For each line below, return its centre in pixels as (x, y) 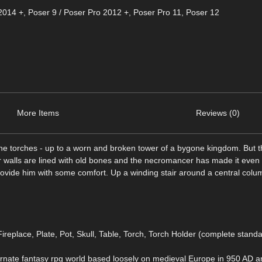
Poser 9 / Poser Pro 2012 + (78, 12)
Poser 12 (202, 12)
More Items (38, 113)
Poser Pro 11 (157, 12)
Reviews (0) (218, 113)
